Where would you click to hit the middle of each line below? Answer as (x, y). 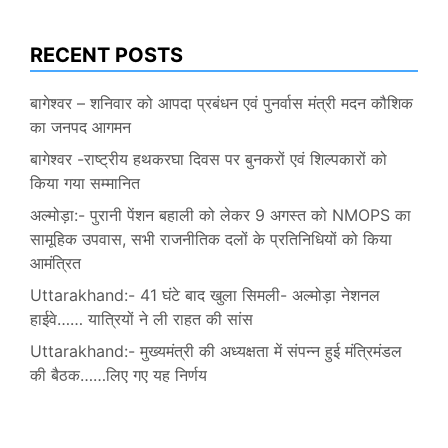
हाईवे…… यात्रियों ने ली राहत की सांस (141, 318)
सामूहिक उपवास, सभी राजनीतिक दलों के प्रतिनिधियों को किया (211, 238)
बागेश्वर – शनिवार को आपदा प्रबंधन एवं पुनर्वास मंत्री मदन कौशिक (221, 102)
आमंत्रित (55, 262)
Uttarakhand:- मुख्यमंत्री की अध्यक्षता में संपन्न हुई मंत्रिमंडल (216, 350)
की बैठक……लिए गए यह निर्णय (118, 374)
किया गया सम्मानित (85, 182)
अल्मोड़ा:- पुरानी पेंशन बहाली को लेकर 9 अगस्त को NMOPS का (220, 214)
